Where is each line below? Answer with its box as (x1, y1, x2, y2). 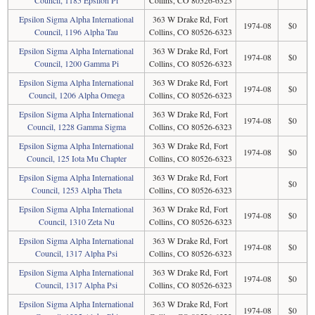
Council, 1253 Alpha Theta (31, 184, 122, 195)
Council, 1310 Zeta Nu (38, 216, 115, 227)
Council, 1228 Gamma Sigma (27, 121, 126, 132)
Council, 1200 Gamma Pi (34, 58, 119, 69)
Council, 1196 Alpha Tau (34, 26, 118, 37)
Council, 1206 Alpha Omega (28, 89, 124, 101)
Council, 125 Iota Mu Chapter (26, 153, 127, 164)
